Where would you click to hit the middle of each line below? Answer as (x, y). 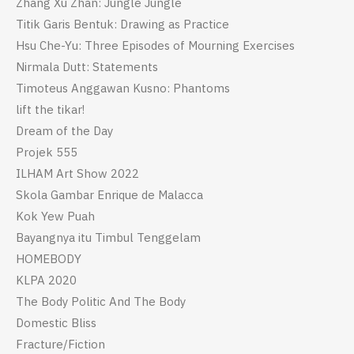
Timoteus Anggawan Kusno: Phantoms (123, 88)
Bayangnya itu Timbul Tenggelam (108, 238)
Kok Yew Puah (55, 217)
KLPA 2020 (46, 281)
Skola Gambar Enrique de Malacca (109, 195)
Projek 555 (47, 153)
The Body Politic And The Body (101, 302)
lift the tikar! (50, 110)
